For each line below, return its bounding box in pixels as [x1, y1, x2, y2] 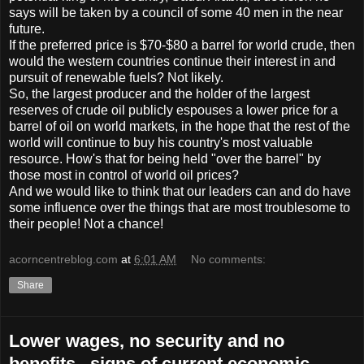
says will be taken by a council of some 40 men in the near [9, 6, 343, 20]
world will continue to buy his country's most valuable [9, 136, 313, 150]
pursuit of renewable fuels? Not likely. [9, 71, 223, 85]
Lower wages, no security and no [9, 330, 284, 351]
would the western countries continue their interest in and [9, 54, 336, 69]
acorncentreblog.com [9, 252, 118, 266]
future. [9, 22, 45, 37]
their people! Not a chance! [9, 217, 163, 232]
